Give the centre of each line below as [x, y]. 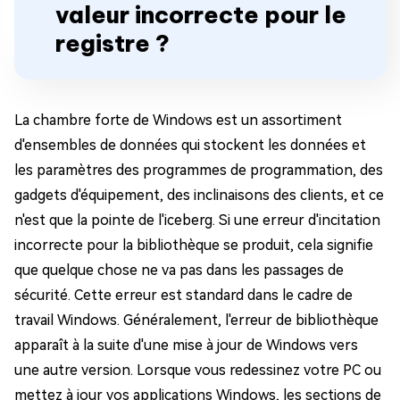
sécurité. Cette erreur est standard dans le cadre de [183, 296]
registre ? [112, 44]
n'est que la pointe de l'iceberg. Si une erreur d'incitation [197, 221]
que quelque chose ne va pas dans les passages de [179, 271]
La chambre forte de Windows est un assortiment [178, 121]
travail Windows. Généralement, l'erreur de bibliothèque [196, 321]
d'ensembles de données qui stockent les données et [190, 146]
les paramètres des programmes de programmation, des [199, 171]
